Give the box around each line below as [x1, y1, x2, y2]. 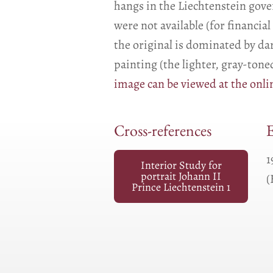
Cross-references [114, 126, 211, 142]
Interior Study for [140, 158, 222, 173]
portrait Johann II [141, 169, 221, 184]
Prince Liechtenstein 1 [132, 180, 230, 195]
